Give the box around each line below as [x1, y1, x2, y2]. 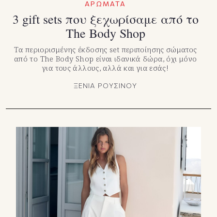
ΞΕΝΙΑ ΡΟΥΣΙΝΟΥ [73, 81, 138, 90]
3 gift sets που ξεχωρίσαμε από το [12, 10, 199, 27]
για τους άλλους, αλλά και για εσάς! [42, 62, 169, 73]
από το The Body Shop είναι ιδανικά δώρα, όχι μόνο [14, 53, 197, 63]
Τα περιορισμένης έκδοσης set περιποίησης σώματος [14, 44, 197, 54]
